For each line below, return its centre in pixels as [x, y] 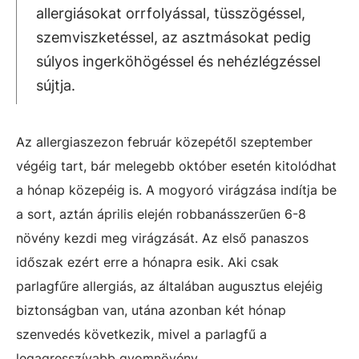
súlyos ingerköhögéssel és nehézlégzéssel [178, 61]
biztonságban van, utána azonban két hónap [151, 310]
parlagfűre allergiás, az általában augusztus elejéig [169, 286]
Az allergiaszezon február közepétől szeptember [164, 142]
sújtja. [56, 85]
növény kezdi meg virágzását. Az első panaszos [162, 238]
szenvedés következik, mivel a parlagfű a [141, 334]
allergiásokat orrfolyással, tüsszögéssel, [171, 13]
